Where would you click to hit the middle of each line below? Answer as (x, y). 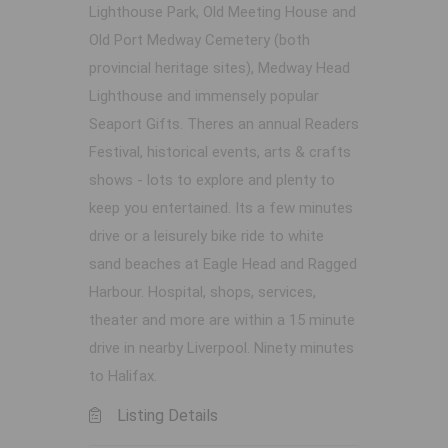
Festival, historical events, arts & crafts (220, 152)
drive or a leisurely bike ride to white (206, 236)
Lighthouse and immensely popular (204, 96)
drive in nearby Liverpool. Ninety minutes (221, 348)
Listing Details (167, 416)
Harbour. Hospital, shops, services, (202, 292)
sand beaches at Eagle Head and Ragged (223, 264)
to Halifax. (123, 376)
